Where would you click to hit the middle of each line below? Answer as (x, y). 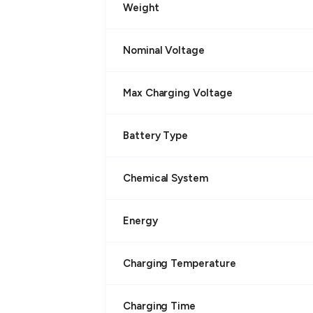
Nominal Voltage (164, 50)
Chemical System (166, 178)
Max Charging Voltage (178, 93)
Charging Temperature (180, 263)
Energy (140, 220)
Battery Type (156, 135)
